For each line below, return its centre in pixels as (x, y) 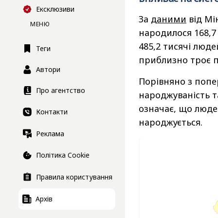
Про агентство (61, 91)
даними (169, 19)
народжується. (171, 122)
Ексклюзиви (55, 9)
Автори (48, 70)
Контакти (52, 112)
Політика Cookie (63, 155)
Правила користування (74, 177)
